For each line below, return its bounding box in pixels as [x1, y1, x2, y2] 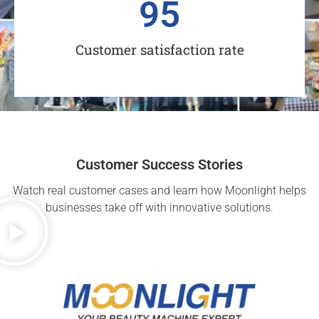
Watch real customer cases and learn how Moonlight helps [13, 183, 306, 197]
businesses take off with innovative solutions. [46, 200, 273, 214]
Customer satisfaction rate [75, 40, 244, 58]
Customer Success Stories [76, 155, 243, 173]
